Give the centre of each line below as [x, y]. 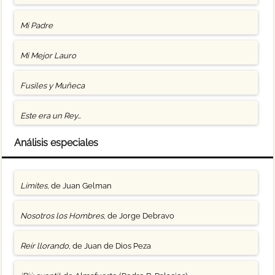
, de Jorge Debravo [139, 215]
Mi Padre [37, 25]
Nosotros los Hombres [62, 215]
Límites [34, 185]
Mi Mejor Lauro [48, 55]
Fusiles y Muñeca [53, 85]
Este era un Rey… [51, 115]
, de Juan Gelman [80, 185]
